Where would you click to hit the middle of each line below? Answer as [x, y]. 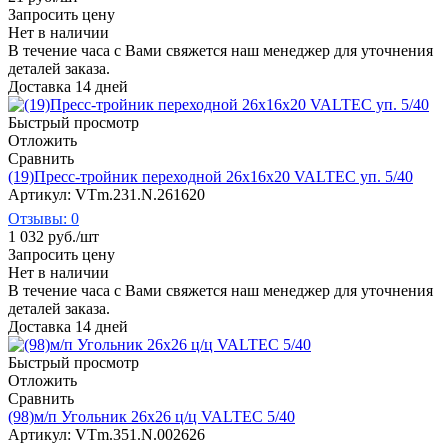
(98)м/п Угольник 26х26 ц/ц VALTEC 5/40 [151, 416]
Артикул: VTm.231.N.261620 [106, 194]
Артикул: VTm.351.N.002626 [106, 434]
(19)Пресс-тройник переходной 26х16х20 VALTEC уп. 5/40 [210, 176]
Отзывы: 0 [43, 218]
